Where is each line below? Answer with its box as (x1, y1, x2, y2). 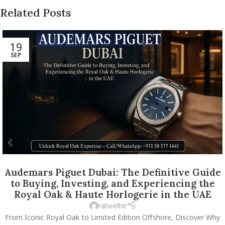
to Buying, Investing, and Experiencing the (10, 177, 215, 189)
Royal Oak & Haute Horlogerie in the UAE (14, 188, 211, 200)
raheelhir (98, 201, 127, 211)
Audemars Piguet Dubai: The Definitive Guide (4, 166, 221, 178)
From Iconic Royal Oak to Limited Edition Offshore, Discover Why (5, 212, 220, 222)
